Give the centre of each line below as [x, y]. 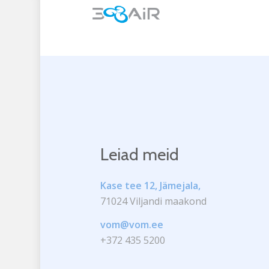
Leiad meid [140, 154]
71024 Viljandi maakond [154, 201]
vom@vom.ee [132, 225]
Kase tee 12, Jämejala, [151, 185]
